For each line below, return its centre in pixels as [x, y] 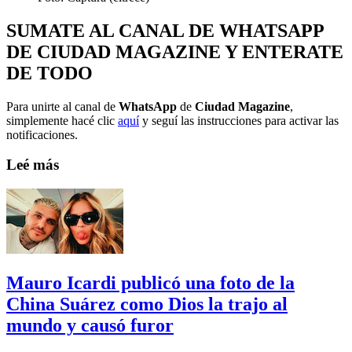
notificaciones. [42, 134]
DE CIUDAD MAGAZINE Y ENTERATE [175, 51]
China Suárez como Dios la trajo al [147, 304]
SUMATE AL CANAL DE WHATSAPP [165, 30]
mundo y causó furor [90, 325]
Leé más [33, 165]
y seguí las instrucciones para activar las [239, 120]
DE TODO [49, 73]
